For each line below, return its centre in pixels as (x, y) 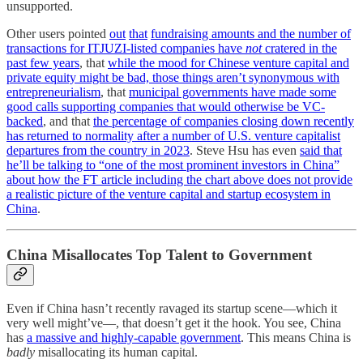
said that (321, 151)
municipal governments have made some (233, 92)
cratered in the (301, 49)
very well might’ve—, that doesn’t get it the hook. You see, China (174, 322)
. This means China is (296, 337)
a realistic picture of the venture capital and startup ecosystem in (169, 194)
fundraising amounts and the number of (251, 34)
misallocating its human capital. (118, 352)
